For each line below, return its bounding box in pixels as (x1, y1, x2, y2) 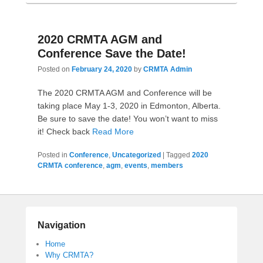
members (151, 161, 183, 170)
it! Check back (38, 126, 92, 136)
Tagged (166, 150, 190, 159)
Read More (92, 126, 134, 136)
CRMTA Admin (143, 65, 192, 73)
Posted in (38, 150, 68, 159)
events (124, 161, 147, 170)
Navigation (38, 220, 86, 230)
